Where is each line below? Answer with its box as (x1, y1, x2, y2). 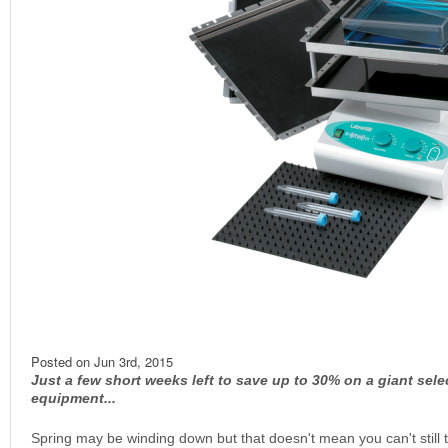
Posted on (31, 351, 94, 371)
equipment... (31, 389, 116, 406)
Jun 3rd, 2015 (94, 351, 173, 371)
